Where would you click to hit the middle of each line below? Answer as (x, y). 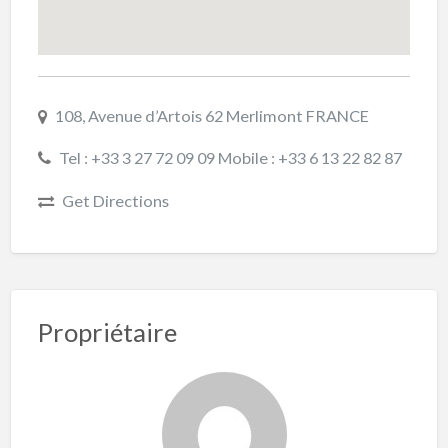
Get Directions (115, 200)
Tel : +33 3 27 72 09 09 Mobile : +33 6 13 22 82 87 (230, 158)
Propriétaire (107, 331)
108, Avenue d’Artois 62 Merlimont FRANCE (211, 115)
